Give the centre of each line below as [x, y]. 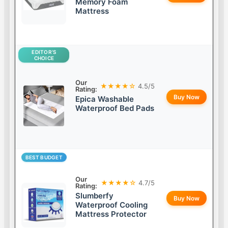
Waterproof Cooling [112, 205]
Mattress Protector [111, 214]
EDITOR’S [44, 52]
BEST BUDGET [44, 158]
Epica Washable [105, 99]
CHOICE [44, 58]
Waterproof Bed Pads [115, 108]
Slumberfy [95, 196]
